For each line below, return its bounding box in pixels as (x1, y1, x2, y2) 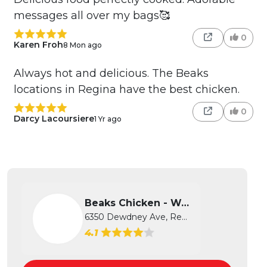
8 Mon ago (63, 40, 102, 49)
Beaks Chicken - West (181, 197, 189, 209)
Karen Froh (13, 39, 63, 51)
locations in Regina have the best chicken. (13, 83, 240, 97)
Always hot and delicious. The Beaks (13, 67, 209, 80)
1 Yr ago (94, 114, 122, 123)
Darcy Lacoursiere (13, 113, 94, 125)
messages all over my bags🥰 (13, 9, 170, 23)
